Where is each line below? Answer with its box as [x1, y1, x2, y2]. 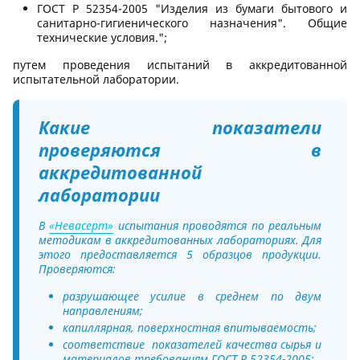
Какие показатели [39, 115, 321, 140]
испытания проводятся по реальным [113, 218, 322, 234]
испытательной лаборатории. [13, 72, 179, 88]
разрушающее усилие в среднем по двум [63, 288, 321, 305]
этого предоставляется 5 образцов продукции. [39, 247, 321, 263]
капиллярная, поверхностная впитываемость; [63, 320, 317, 336]
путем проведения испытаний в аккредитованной [13, 57, 347, 73]
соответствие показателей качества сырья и [63, 337, 321, 353]
